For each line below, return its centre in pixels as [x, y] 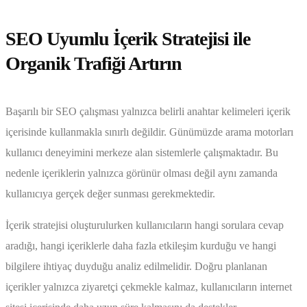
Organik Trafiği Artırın [94, 63]
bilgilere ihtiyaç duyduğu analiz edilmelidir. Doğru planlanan [136, 267]
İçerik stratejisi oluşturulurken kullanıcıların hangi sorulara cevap [145, 225]
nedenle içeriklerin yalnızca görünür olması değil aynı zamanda [142, 173]
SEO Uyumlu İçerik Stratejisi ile [128, 38]
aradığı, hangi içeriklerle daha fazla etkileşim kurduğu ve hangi [141, 246]
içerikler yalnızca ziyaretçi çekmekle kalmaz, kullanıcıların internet [149, 287]
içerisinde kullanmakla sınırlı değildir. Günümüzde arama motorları [149, 132]
